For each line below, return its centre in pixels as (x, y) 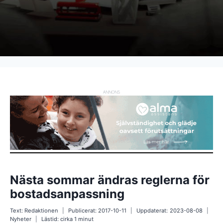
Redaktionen (42, 210)
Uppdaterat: (152, 210)
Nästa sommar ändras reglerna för (110, 180)
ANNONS (111, 92)
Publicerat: (83, 210)
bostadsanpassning (67, 194)
